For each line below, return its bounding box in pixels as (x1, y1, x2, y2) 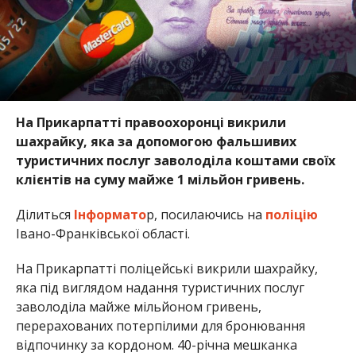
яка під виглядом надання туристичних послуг (15, 278, 304, 296)
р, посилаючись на (145, 205, 265, 223)
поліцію (265, 205, 318, 223)
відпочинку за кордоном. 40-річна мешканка (15, 335, 297, 354)
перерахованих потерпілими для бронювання (15, 316, 305, 335)
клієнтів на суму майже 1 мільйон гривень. (15, 170, 304, 188)
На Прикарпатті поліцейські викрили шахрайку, (15, 259, 318, 277)
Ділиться (15, 205, 74, 223)
